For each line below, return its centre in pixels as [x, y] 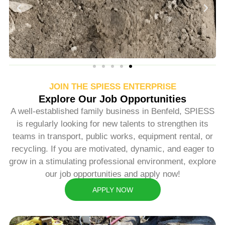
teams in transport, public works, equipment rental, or [113, 136]
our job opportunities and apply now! [113, 174]
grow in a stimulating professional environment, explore [113, 161]
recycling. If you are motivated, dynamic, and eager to [113, 149]
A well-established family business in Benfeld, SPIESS [113, 111]
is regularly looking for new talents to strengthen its [113, 124]
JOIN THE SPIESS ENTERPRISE [113, 86]
